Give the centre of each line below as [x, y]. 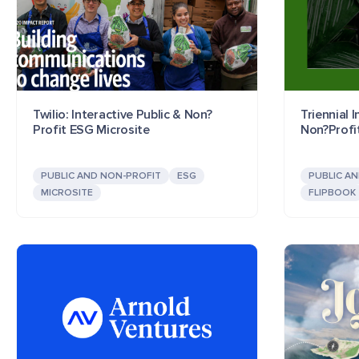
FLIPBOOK [332, 193]
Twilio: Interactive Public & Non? [123, 115]
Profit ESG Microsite [91, 130]
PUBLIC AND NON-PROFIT [101, 176]
